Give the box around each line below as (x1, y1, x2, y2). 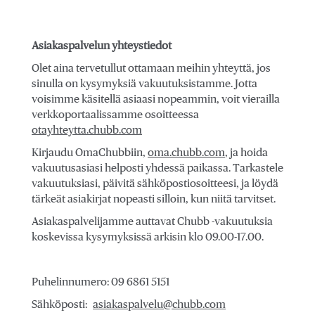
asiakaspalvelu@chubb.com (93, 299, 226, 310)
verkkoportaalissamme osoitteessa (32, 109, 199, 120)
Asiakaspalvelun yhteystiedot (32, 40, 172, 51)
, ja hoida (225, 147, 268, 158)
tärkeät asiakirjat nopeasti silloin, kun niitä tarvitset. (32, 193, 276, 205)
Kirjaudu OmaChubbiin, (32, 147, 148, 158)
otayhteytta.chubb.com (32, 124, 142, 136)
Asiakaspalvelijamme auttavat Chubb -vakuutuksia (32, 216, 273, 227)
